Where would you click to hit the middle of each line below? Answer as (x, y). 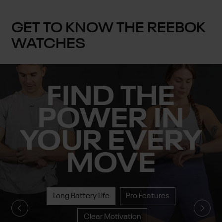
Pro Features (148, 196)
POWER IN (111, 120)
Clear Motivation (112, 217)
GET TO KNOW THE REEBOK (108, 29)
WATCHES (48, 45)
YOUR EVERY (111, 143)
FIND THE (111, 98)
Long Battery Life (81, 196)
